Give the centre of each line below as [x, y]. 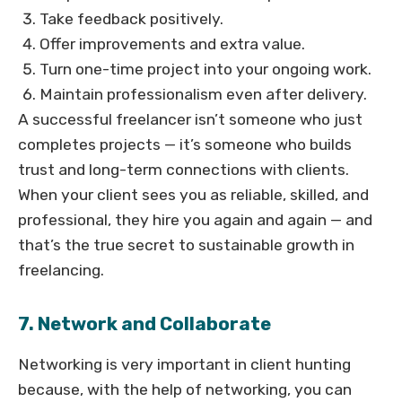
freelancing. [61, 271]
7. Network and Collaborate [144, 324]
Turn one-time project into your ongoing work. [205, 70]
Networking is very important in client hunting [184, 365]
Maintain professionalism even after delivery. [203, 95]
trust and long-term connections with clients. [184, 170]
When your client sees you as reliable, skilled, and [193, 195]
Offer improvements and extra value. [172, 44]
